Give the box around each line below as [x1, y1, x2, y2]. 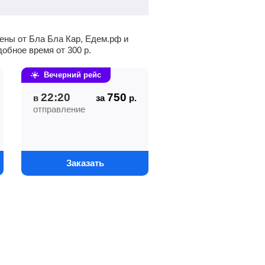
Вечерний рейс [44, 70, 101, 79]
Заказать [66, 158, 104, 168]
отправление [33, 104, 85, 114]
